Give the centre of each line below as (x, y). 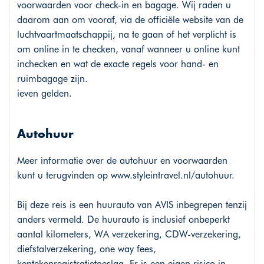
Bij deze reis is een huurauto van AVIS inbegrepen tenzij (132, 205)
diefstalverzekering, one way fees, (86, 249)
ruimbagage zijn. (52, 79)
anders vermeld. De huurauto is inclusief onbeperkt (123, 220)
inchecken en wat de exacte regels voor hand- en (118, 64)
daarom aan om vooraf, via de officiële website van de (130, 20)
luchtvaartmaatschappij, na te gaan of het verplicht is (126, 35)
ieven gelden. (44, 94)
